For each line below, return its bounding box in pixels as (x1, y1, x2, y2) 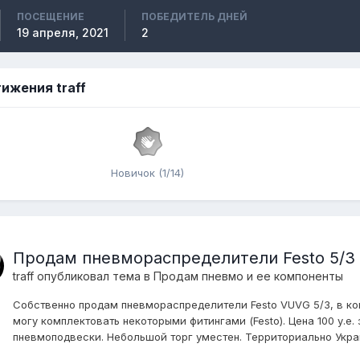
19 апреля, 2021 (17, 25, 108, 39)
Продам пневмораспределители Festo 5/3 (13, 247, 355, 268)
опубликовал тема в (34, 268, 153, 283)
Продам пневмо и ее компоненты (153, 268, 343, 283)
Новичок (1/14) (111, 166, 184, 179)
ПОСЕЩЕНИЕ (17, 10, 84, 22)
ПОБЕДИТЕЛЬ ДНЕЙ (141, 10, 247, 22)
